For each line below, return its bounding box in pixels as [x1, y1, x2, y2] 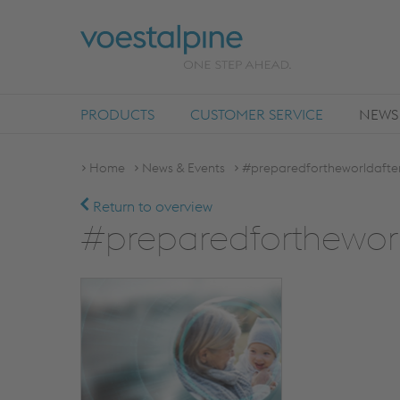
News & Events [142, 160, 225, 176]
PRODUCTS [80, 105, 154, 123]
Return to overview [89, 197, 212, 215]
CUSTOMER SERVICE [190, 105, 323, 123]
